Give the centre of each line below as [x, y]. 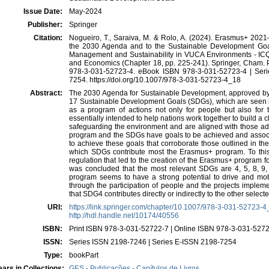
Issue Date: [44, 11]
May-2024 [86, 11]
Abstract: [47, 93]
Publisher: [46, 25]
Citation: [49, 38]
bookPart [84, 255]
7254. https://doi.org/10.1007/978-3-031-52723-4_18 [155, 80]
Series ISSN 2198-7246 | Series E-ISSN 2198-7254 [153, 242]
